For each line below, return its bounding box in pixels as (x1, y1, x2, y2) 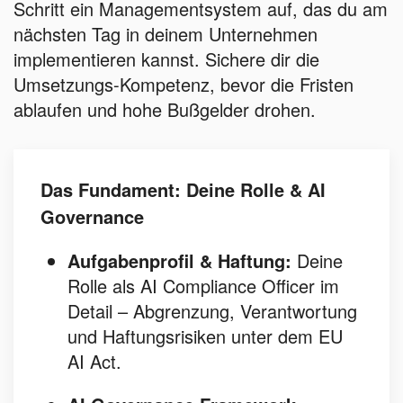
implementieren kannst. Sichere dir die (13, 46, 319, 73)
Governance (40, 203, 144, 230)
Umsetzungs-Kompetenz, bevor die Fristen (13, 71, 354, 98)
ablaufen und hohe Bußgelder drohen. (13, 96, 316, 123)
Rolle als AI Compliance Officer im (67, 273, 339, 300)
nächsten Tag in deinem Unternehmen (13, 21, 318, 48)
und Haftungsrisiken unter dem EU (67, 323, 343, 350)
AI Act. (67, 348, 121, 375)
